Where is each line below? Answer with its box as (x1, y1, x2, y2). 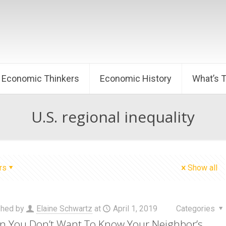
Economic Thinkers (2, 73, 79, 84)
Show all (188, 163, 217, 173)
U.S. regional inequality (31, 106, 195, 127)
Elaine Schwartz (36, 204, 92, 213)
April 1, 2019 (112, 204, 157, 213)
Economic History (100, 73, 172, 84)
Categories (176, 204, 217, 213)
